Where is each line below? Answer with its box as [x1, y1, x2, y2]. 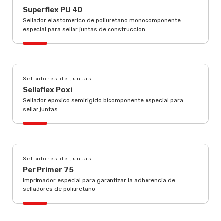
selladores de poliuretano [23, 185, 95, 192]
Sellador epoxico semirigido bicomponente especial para [23, 97, 183, 104]
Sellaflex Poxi [23, 85, 72, 94]
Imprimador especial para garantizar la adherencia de [23, 177, 175, 184]
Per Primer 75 [23, 165, 74, 174]
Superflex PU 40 [23, 5, 82, 14]
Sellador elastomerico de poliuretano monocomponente [23, 17, 181, 24]
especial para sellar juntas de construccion [23, 26, 145, 33]
